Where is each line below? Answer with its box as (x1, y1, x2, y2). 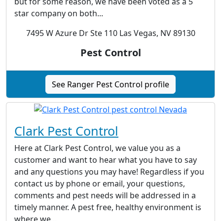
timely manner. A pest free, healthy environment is (14, 202, 201, 213)
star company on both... (14, 8, 103, 19)
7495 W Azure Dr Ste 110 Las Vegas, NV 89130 (26, 28, 195, 39)
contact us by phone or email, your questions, (14, 178, 185, 189)
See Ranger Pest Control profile (52, 79, 169, 90)
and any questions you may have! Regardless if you (14, 166, 204, 178)
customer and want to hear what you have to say (14, 154, 197, 166)
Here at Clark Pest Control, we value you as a (14, 143, 181, 154)
